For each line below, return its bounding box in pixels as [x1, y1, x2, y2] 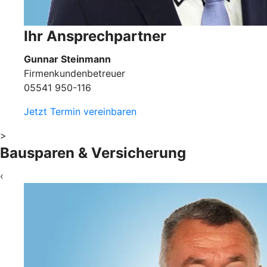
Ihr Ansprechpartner [24, 27, 166, 45]
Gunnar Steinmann [24, 52, 111, 65]
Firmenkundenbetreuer [24, 67, 125, 79]
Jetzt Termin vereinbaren [24, 105, 136, 117]
